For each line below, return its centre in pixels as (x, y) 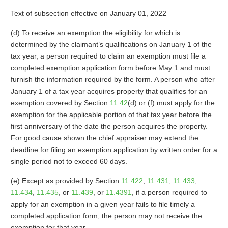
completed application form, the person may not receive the (106, 216)
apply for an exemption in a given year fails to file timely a (103, 204)
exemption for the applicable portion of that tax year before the (111, 115)
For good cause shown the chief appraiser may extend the (104, 138)
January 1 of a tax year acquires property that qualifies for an (109, 91)
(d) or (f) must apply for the (171, 103)
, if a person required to (169, 192)
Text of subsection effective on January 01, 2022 (88, 13)
